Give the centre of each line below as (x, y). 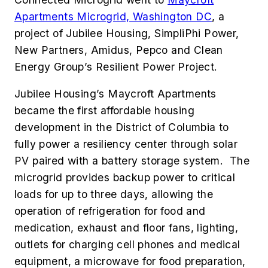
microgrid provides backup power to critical (125, 178)
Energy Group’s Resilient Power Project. (116, 66)
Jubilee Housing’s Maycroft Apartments (115, 94)
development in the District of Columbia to (122, 127)
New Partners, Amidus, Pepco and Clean (119, 50)
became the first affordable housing (104, 111)
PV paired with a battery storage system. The (132, 161)
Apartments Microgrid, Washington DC (113, 16)
